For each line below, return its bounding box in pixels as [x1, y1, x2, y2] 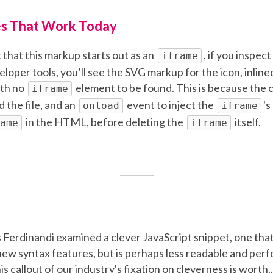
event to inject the [125, 98, 216, 112]
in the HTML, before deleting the [24, 115, 185, 129]
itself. [233, 115, 261, 129]
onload [83, 100, 119, 112]
